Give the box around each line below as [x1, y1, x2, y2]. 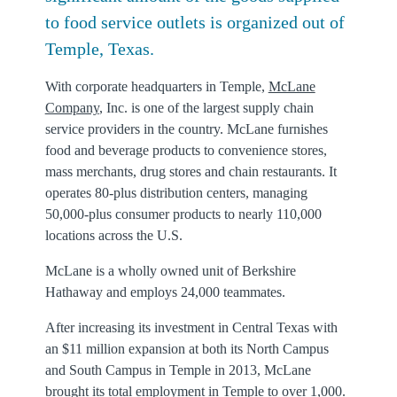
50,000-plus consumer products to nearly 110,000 [44, 206, 322, 222]
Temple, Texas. [44, 39, 154, 58]
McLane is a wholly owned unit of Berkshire [44, 263, 296, 278]
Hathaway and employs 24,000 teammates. [44, 284, 285, 300]
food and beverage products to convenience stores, [44, 143, 327, 158]
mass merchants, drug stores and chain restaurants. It [44, 164, 337, 179]
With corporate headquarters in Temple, [44, 79, 269, 94]
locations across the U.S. [44, 228, 183, 243]
